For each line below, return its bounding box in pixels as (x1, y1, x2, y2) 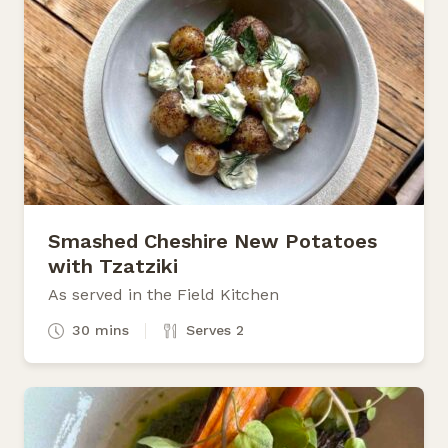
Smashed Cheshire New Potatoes (48, 228, 377, 253)
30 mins (72, 321, 129, 338)
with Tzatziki (48, 253, 178, 278)
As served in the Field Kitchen (48, 284, 279, 304)
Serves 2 (186, 321, 244, 338)
